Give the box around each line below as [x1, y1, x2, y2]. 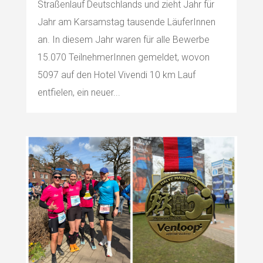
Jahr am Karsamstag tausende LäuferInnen [37, 16, 215, 28]
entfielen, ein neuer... [37, 87, 120, 99]
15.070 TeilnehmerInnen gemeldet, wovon [37, 52, 210, 63]
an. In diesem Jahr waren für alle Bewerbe [37, 34, 210, 46]
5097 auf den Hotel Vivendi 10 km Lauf [37, 69, 195, 81]
